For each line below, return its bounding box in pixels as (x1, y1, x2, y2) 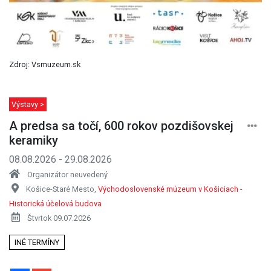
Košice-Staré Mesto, (26, 184, 98, 194)
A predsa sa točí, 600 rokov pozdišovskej (9, 118, 233, 133)
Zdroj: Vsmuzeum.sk (9, 59, 80, 69)
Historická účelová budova (9, 198, 102, 208)
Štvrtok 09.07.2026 (27, 213, 91, 223)
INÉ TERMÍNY (15, 237, 59, 247)
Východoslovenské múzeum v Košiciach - (98, 184, 243, 194)
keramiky (9, 132, 58, 148)
